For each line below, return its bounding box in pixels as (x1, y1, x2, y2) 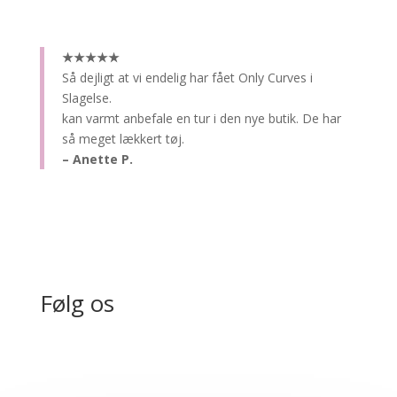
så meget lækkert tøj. (61, 129, 184, 147)
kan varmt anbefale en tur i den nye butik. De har (61, 109, 341, 127)
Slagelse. (61, 89, 112, 106)
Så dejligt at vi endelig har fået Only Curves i (61, 68, 313, 86)
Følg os (39, 286, 114, 319)
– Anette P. (61, 150, 133, 167)
